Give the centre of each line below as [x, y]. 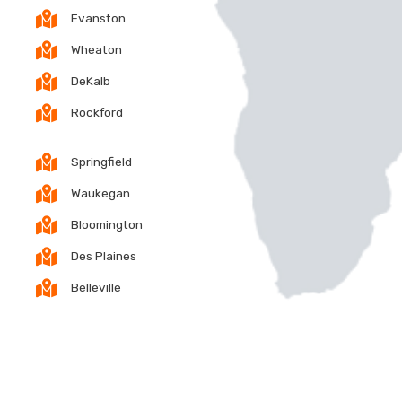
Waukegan [100, 193]
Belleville [96, 288]
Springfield [101, 162]
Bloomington [107, 225]
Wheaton [96, 50]
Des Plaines [104, 256]
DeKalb [91, 81]
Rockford [97, 113]
